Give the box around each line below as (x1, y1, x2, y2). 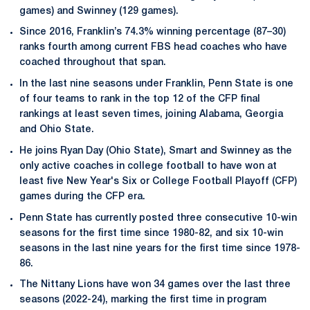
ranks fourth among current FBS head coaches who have (19, 43, 287, 53)
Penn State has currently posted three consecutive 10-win (19, 213, 297, 223)
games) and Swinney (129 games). (19, 6, 179, 16)
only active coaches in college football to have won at (19, 161, 277, 171)
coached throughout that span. (19, 58, 166, 68)
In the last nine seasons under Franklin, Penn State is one (19, 80, 293, 89)
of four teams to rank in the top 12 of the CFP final (19, 95, 260, 104)
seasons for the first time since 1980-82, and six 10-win (19, 228, 283, 238)
